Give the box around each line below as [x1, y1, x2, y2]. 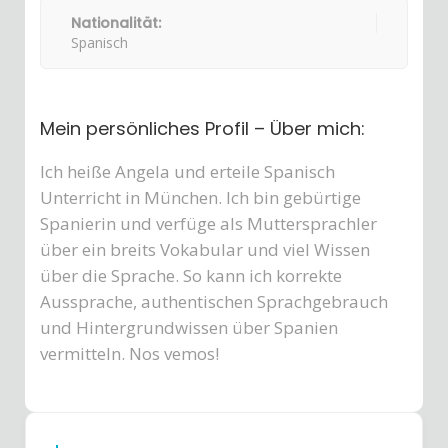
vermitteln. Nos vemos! [40, 342, 219, 365]
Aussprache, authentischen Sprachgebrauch [40, 290, 388, 313]
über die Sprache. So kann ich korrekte [40, 264, 342, 287]
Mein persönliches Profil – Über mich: [40, 116, 365, 141]
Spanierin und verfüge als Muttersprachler [40, 212, 377, 235]
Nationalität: [71, 13, 161, 33]
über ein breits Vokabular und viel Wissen [40, 238, 370, 261]
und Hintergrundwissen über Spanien [40, 316, 338, 339]
